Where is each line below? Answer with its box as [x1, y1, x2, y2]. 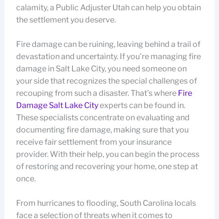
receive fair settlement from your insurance [16, 137, 172, 147]
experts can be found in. [98, 100, 185, 110]
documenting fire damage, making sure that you [16, 125, 189, 134]
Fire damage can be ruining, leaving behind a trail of [16, 39, 200, 49]
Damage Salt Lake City [16, 100, 98, 110]
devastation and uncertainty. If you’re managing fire [16, 51, 201, 61]
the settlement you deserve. [16, 15, 116, 24]
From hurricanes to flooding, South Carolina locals [16, 198, 196, 208]
